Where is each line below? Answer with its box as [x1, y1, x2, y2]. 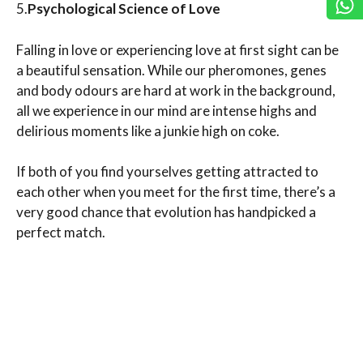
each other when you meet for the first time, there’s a [16, 183, 335, 201]
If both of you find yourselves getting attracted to [16, 163, 318, 181]
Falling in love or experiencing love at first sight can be [16, 41, 339, 58]
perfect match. [16, 224, 105, 241]
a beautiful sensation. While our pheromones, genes [16, 61, 327, 79]
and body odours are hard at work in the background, [16, 81, 335, 99]
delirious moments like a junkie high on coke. [16, 122, 280, 139]
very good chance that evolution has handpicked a [16, 203, 316, 221]
